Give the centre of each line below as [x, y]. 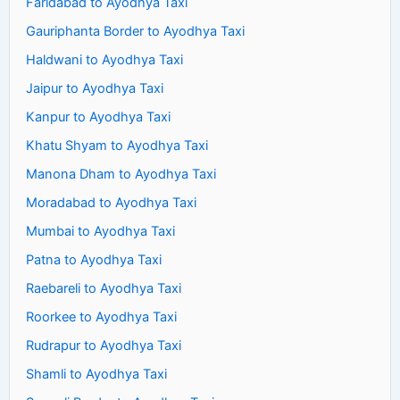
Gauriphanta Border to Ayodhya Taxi [135, 31]
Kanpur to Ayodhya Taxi [98, 117]
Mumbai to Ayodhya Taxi [100, 231]
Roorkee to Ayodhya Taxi [101, 317]
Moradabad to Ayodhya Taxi [111, 202]
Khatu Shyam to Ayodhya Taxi [117, 145]
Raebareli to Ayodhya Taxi [104, 288]
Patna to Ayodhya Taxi [94, 259]
